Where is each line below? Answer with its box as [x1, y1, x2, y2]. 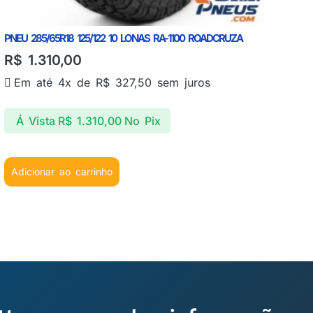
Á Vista [16, 113, 56, 128]
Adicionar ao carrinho [10, 166, 112, 178]
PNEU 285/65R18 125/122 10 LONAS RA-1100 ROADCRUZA [3, 31, 242, 45]
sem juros [151, 75, 210, 89]
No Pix [124, 113, 161, 128]
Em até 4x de [13, 75, 96, 89]
